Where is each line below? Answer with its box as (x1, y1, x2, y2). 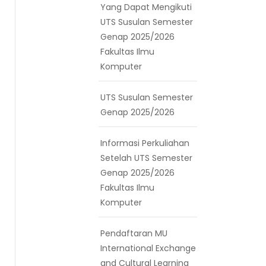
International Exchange (100, 242, 196, 254)
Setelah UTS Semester (100, 151, 192, 164)
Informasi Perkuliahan (100, 137, 189, 149)
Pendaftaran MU (100, 227, 167, 239)
